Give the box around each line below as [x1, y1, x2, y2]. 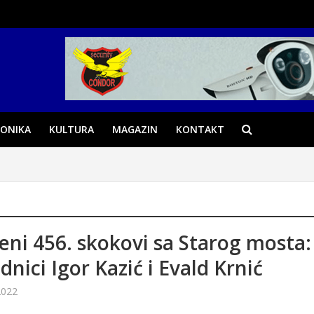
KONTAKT [175, 123, 224, 136]
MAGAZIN [111, 123, 158, 136]
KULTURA [48, 123, 94, 136]
